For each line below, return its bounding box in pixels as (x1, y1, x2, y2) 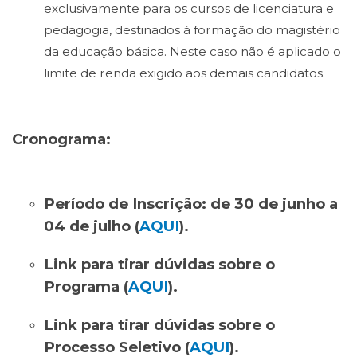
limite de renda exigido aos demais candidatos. (44, 65, 325, 80)
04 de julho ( (44, 217, 139, 235)
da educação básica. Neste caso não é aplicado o (44, 44, 341, 59)
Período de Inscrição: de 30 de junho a (44, 194, 338, 213)
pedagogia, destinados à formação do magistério (44, 22, 340, 37)
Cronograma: (12, 130, 111, 148)
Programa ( (44, 277, 128, 296)
